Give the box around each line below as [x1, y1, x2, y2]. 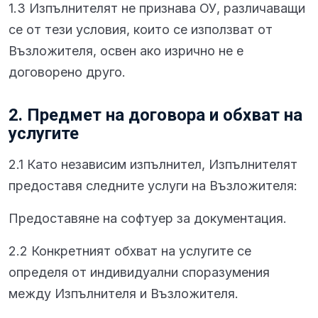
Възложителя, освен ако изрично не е [9, 43, 243, 58]
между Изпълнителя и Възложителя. [9, 286, 238, 301]
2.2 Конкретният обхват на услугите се [9, 243, 251, 258]
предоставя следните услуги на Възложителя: [9, 178, 297, 193]
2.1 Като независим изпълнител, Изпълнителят [9, 157, 297, 172]
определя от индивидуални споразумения [9, 265, 270, 280]
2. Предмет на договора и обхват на [9, 105, 302, 125]
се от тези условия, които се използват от [9, 22, 273, 37]
